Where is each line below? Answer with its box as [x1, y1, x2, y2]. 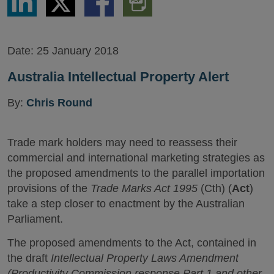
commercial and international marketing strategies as [7, 152, 265, 164]
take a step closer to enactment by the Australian [7, 198, 245, 210]
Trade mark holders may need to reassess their [7, 136, 237, 149]
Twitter [45, 9, 74, 19]
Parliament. [7, 213, 63, 225]
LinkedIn [7, 9, 44, 19]
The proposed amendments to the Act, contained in [7, 236, 256, 249]
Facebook [84, 9, 127, 19]
